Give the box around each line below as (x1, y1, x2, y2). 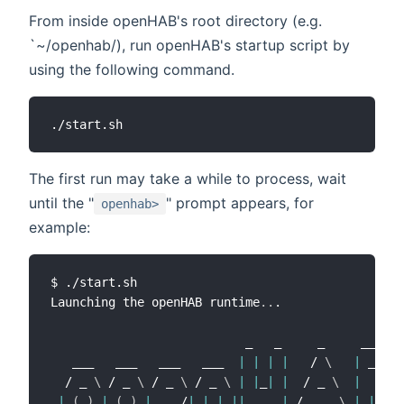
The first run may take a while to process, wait (29, 169, 346, 188)
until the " (29, 193, 94, 212)
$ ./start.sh (50, 274, 137, 289)
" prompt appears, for (166, 193, 314, 212)
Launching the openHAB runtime (50, 294, 260, 309)
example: (29, 217, 90, 236)
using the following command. (29, 60, 234, 78)
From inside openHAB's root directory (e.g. (29, 11, 322, 30)
